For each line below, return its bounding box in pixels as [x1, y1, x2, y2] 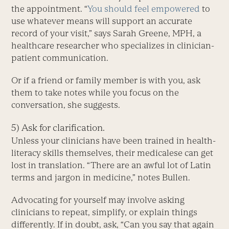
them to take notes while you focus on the [11, 87, 179, 98]
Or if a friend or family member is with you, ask [11, 75, 201, 86]
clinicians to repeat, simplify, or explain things [11, 207, 198, 218]
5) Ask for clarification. [11, 122, 105, 133]
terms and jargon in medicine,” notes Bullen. [11, 172, 191, 183]
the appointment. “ [11, 4, 88, 14]
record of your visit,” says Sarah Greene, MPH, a [11, 28, 202, 39]
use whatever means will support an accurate [11, 16, 193, 27]
